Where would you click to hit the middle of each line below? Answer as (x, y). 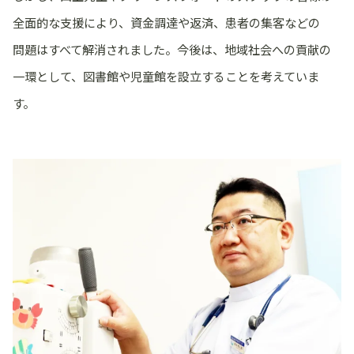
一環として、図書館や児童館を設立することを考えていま (166, 76)
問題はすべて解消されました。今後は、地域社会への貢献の (172, 49)
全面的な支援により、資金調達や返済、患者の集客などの (167, 23)
